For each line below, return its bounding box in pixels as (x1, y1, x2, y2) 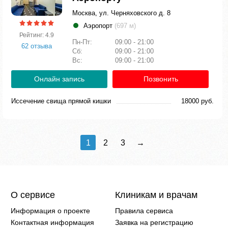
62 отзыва (21, 42, 52, 50)
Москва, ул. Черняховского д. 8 (72, 9, 170, 17)
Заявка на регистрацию (115, 218, 193, 226)
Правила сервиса (115, 207, 173, 215)
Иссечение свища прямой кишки (11, 97, 111, 105)
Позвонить (143, 75, 178, 83)
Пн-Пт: (72, 38, 94, 46)
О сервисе (11, 190, 55, 200)
